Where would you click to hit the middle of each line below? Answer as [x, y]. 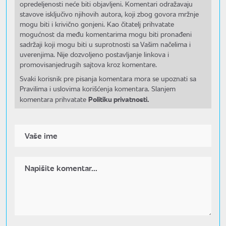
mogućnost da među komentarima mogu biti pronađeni [106, 34]
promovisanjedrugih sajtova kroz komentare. [88, 64]
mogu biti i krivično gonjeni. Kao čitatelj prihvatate [97, 24]
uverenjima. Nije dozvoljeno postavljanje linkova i [94, 54]
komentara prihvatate [54, 99]
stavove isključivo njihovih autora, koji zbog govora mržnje [109, 14]
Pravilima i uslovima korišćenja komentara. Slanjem [98, 89]
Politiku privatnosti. [119, 99]
